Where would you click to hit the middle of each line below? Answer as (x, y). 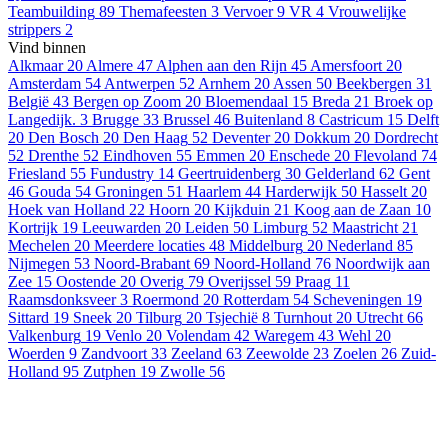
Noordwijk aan (382, 264)
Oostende (86, 282)
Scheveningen (357, 300)
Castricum (351, 120)
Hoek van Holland (66, 210)
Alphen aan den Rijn (221, 66)
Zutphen (109, 372)
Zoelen (355, 354)
